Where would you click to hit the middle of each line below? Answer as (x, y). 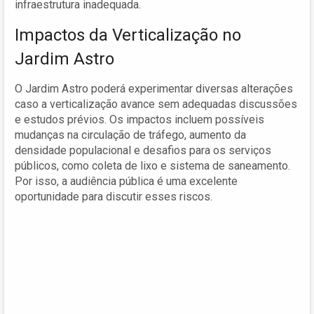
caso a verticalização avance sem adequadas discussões (156, 104)
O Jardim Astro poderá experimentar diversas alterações (154, 88)
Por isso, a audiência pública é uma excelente (126, 181)
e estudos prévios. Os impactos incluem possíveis (139, 119)
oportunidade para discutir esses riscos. (114, 196)
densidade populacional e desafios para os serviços (143, 150)
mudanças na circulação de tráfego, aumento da (130, 135)
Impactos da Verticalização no (128, 35)
